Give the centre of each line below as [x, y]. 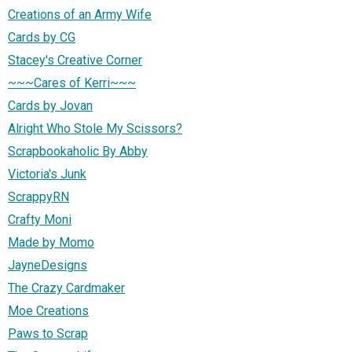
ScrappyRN [38, 196]
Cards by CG [42, 37]
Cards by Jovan [50, 105]
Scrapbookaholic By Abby [78, 151]
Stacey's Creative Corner [75, 60]
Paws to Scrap [48, 333]
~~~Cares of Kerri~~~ [72, 82]
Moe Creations [48, 310]
